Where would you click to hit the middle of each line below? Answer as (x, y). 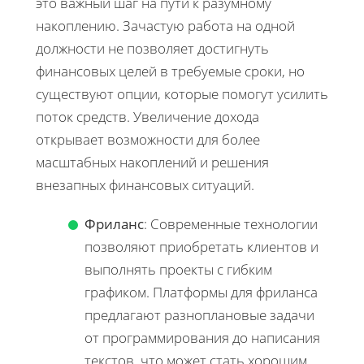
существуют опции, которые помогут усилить (182, 93)
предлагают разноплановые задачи (199, 314)
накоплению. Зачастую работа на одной (165, 25)
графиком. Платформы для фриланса (201, 292)
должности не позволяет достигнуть (152, 48)
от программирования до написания (202, 337)
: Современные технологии (231, 223)
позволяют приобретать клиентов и (201, 246)
